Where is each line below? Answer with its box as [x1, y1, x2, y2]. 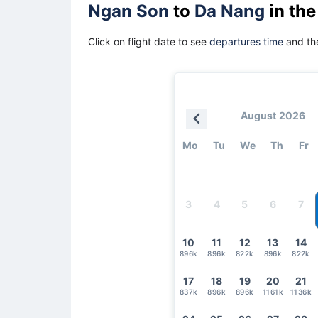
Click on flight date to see [88, 35, 209, 48]
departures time [209, 35, 283, 48]
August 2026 [240, 109, 306, 121]
